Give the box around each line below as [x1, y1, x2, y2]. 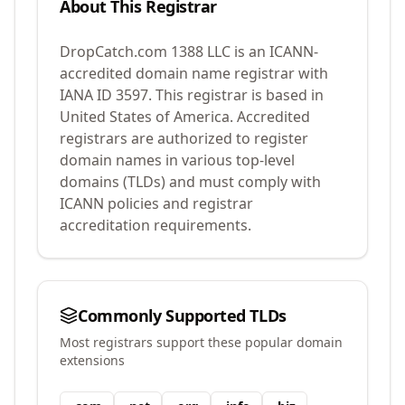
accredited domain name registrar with [60, 63, 328, 83]
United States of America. [60, 107, 233, 127]
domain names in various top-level [60, 150, 295, 170]
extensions [60, 352, 125, 369]
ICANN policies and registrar [60, 193, 253, 213]
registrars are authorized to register [60, 128, 308, 148]
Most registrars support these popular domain [60, 334, 343, 351]
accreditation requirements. [60, 215, 251, 235]
